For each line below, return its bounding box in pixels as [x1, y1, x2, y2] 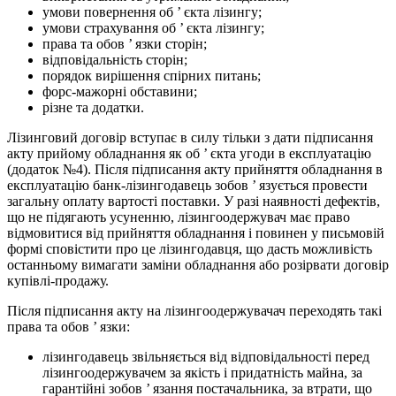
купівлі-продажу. [7, 273, 109, 289]
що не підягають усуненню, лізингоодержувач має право [7, 209, 350, 225]
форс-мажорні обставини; [42, 84, 197, 100]
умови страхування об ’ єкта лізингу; [42, 20, 264, 36]
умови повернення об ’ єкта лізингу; [42, 4, 262, 20]
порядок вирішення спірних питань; [42, 68, 261, 84]
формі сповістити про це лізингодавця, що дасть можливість [7, 241, 372, 257]
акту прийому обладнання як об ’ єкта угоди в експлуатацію [7, 146, 371, 162]
